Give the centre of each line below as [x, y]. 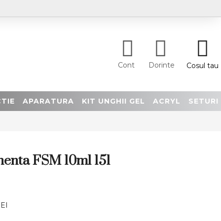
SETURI [203, 101]
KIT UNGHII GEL [113, 101]
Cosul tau [202, 65]
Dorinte [162, 65]
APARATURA [48, 101]
